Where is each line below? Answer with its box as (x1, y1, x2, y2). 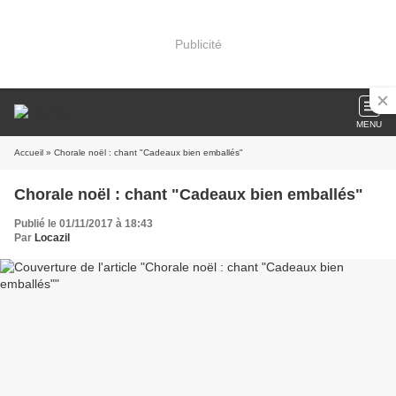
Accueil (14, 148, 43, 157)
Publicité (174, 36, 222, 51)
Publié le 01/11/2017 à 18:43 (14, 217, 153, 230)
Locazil (34, 232, 70, 244)
